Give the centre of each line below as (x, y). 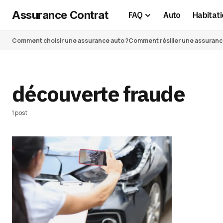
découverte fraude (98, 94)
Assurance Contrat (60, 15)
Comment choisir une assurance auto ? (70, 40)
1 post (20, 113)
